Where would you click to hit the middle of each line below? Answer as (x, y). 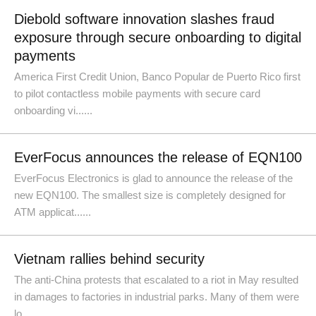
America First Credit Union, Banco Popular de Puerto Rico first (157, 77)
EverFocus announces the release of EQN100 (158, 157)
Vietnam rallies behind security (109, 259)
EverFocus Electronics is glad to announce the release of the (153, 178)
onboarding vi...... (53, 110)
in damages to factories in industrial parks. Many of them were (157, 297)
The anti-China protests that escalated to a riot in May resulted (156, 280)
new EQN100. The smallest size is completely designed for (150, 195)
